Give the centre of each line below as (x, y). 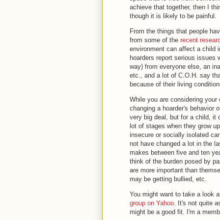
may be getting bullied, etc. (169, 179)
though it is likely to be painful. (174, 16)
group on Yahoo (152, 203)
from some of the (155, 40)
